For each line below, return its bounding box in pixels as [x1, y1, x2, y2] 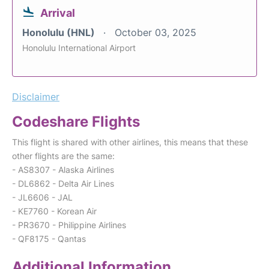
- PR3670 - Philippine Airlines [12, 220, 126, 231]
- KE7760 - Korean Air [12, 206, 97, 217]
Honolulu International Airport [22, 43, 136, 53]
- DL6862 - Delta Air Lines [12, 178, 114, 189]
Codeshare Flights [12, 113, 140, 131]
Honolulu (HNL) [22, 26, 97, 39]
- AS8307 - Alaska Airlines [12, 165, 114, 175]
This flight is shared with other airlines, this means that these [12, 137, 248, 148]
